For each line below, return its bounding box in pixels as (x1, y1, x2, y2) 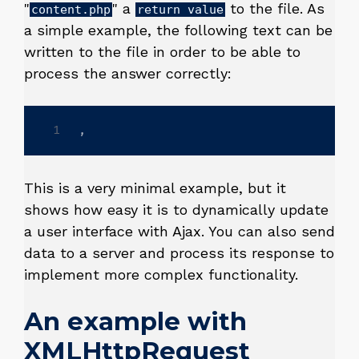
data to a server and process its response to (24, 244, 334, 262)
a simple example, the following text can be (24, 22, 333, 39)
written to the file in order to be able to (24, 43, 301, 61)
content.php (31, 2, 111, 18)
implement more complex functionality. (24, 266, 298, 284)
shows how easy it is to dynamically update (24, 201, 329, 219)
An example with (24, 306, 247, 337)
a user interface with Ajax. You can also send (24, 223, 335, 240)
